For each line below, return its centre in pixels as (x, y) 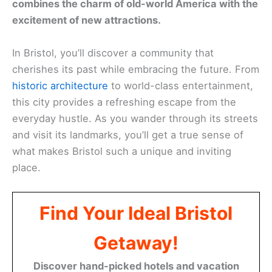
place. (26, 167)
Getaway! (136, 243)
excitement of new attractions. (87, 20)
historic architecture (60, 85)
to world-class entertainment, (181, 85)
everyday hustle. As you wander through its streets (135, 118)
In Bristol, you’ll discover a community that (113, 53)
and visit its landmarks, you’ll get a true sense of (128, 134)
